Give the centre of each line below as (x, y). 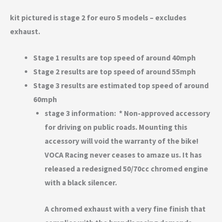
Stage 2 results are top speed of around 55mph (114, 72)
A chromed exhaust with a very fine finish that (125, 209)
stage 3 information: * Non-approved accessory (127, 113)
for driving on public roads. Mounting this (116, 127)
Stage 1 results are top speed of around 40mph (114, 58)
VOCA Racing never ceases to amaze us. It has (123, 155)
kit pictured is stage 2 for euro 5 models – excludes (98, 18)
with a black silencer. (81, 183)
